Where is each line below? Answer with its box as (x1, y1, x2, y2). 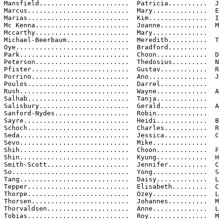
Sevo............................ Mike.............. (4, 139, 207, 146)
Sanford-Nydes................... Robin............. (4, 109, 207, 117)
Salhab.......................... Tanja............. (4, 95, 207, 102)
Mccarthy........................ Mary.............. (4, 29, 207, 36)
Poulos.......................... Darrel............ (4, 80, 207, 88)
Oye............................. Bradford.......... (4, 44, 207, 51)
